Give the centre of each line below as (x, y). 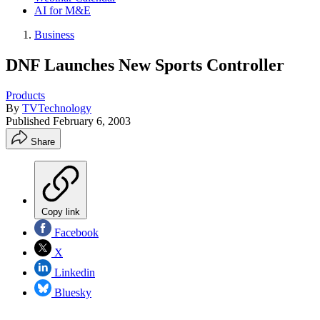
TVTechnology (57, 108)
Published (29, 121)
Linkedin (73, 272)
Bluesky (71, 292)
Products (25, 95)
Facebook (75, 232)
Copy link (61, 211)
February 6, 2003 (92, 121)
